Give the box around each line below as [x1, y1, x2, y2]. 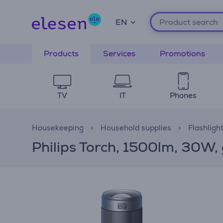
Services [103, 48, 135, 59]
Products [44, 48, 79, 59]
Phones [169, 91, 197, 100]
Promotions [160, 48, 205, 59]
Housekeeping [32, 123, 84, 132]
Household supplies [101, 123, 171, 132]
